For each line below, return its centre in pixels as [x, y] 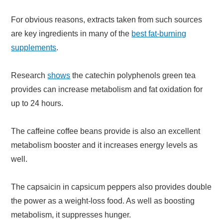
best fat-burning [159, 33]
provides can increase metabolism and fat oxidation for [107, 89]
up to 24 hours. [37, 103]
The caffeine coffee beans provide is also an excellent [106, 131]
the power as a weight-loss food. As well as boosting [103, 201]
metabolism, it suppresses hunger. [71, 215]
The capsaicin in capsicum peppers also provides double [111, 187]
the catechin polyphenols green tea [133, 75]
